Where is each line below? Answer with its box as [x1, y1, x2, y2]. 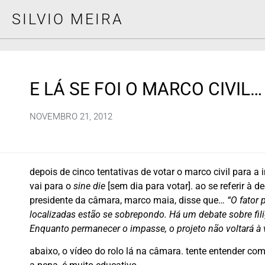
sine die [73, 180, 105, 192]
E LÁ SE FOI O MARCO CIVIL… [30, 79, 262, 99]
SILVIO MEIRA [12, 11, 124, 28]
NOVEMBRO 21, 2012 [30, 111, 112, 122]
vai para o [30, 180, 73, 192]
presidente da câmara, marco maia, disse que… [30, 195, 227, 206]
